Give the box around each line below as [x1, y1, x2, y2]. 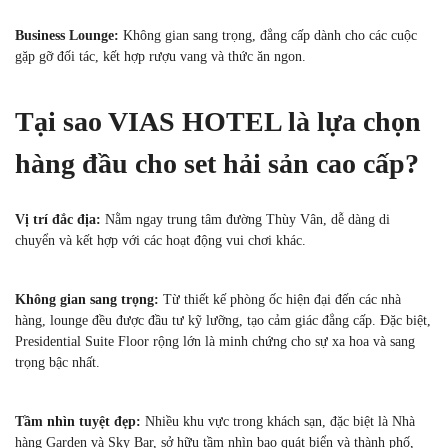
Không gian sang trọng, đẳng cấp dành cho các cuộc [123, 28, 417, 43]
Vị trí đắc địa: [15, 212, 105, 227]
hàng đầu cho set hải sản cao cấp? [15, 148, 419, 179]
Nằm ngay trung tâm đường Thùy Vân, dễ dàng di [105, 212, 390, 227]
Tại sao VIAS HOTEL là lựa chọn [15, 106, 421, 137]
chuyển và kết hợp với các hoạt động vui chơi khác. [15, 233, 314, 248]
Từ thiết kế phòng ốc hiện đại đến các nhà [159, 292, 401, 307]
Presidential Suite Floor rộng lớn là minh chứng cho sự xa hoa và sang [15, 334, 415, 349]
